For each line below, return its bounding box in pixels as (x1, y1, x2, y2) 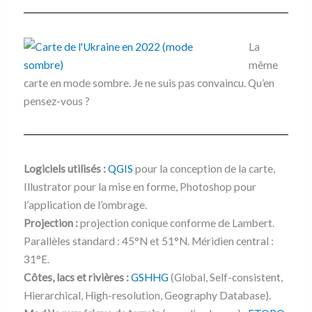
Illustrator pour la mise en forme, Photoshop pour (23, 180, 256, 193)
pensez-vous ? (23, 94, 90, 107)
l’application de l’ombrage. (23, 198, 147, 211)
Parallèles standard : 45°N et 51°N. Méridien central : (23, 234, 274, 247)
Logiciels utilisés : (23, 162, 106, 175)
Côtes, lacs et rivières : (23, 270, 129, 283)
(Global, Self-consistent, (168, 270, 283, 283)
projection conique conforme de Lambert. (77, 216, 274, 229)
